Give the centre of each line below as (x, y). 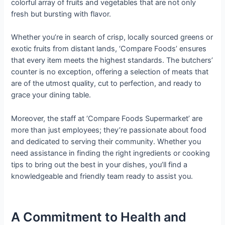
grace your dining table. (51, 95)
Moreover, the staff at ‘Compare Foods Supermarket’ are (107, 118)
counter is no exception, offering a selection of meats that (110, 72)
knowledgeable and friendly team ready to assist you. (102, 176)
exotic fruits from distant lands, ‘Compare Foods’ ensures (109, 49)
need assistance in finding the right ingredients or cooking (111, 153)
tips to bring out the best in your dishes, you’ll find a (99, 164)
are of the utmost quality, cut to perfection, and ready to (106, 84)
